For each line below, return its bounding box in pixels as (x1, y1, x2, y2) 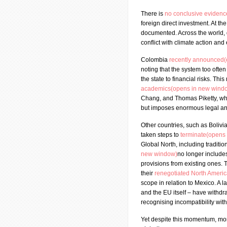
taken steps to (141, 131, 180, 138)
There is (141, 10, 165, 17)
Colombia (141, 56, 169, 63)
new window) (141, 150, 177, 158)
